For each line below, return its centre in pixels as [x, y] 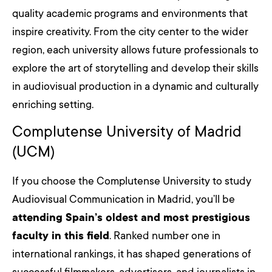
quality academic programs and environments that [130, 13]
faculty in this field [61, 236]
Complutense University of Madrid [127, 132]
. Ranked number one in [165, 236]
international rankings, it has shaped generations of [132, 254]
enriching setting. [53, 104]
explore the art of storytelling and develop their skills [135, 68]
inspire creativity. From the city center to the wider [130, 31]
